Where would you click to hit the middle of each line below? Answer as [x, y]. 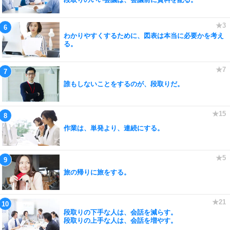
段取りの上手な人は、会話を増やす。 [120, 220]
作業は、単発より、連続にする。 [114, 128]
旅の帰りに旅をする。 [97, 172]
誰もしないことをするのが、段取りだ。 [124, 84]
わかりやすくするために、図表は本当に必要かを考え [144, 35]
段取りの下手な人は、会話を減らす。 [120, 212]
